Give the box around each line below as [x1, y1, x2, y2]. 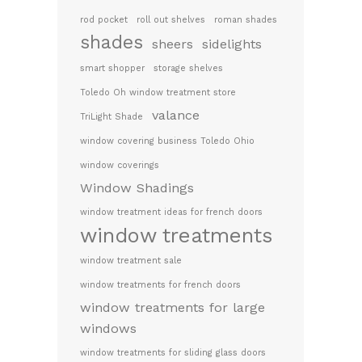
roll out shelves [137, 15, 205, 25]
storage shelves [154, 63, 223, 74]
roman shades [214, 15, 277, 25]
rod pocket [80, 15, 128, 25]
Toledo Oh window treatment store [80, 87, 236, 98]
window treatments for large [80, 300, 265, 315]
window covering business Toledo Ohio [80, 136, 255, 146]
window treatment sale [80, 255, 182, 266]
